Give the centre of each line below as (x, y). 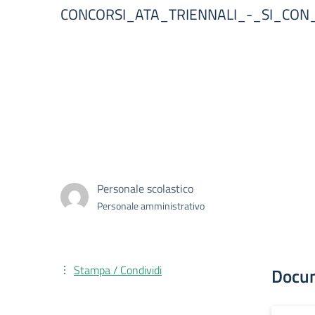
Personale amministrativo (151, 206)
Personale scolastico (145, 188)
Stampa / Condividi (118, 270)
